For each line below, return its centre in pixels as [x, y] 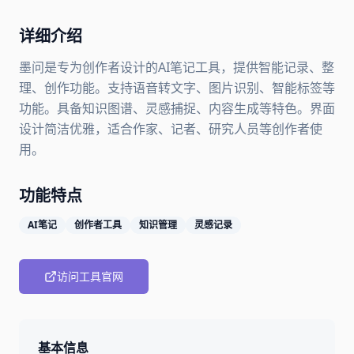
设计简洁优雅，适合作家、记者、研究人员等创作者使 [171, 129]
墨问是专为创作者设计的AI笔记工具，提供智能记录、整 [177, 67]
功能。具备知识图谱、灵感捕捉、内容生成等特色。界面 [177, 108]
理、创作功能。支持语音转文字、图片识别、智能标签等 [177, 88]
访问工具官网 [90, 276]
